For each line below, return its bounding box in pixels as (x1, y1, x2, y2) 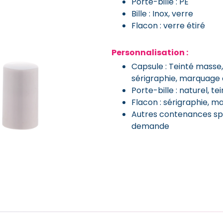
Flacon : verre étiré (131, 19, 205, 31)
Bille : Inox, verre (131, 7, 193, 19)
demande (131, 120, 169, 132)
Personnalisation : (111, 46, 188, 58)
